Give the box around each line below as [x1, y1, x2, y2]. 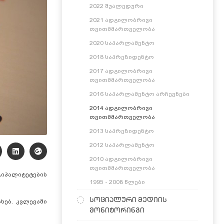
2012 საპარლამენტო [89, 141, 154, 148]
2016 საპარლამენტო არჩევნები [89, 90, 189, 97]
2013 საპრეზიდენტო [89, 127, 154, 134]
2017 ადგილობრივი [89, 67, 152, 74]
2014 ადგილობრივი [89, 104, 152, 111]
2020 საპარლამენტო [89, 39, 154, 46]
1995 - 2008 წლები [89, 178, 145, 185]
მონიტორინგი [89, 205, 144, 214]
